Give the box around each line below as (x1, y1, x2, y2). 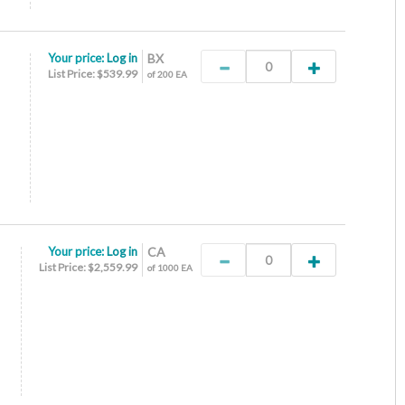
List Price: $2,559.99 (38, 260, 137, 274)
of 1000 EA (146, 262, 193, 273)
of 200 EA (146, 69, 187, 80)
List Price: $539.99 (47, 67, 137, 80)
